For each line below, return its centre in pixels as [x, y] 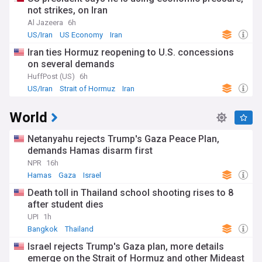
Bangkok [43, 229]
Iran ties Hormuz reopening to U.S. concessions [131, 52]
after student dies [65, 204]
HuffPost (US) [51, 76]
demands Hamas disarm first [90, 151]
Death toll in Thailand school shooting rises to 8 [130, 193]
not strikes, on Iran [68, 10]
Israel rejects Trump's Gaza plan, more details [126, 247]
